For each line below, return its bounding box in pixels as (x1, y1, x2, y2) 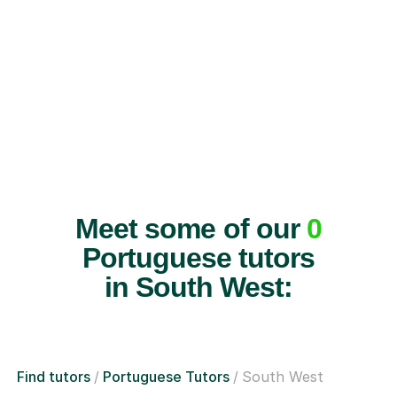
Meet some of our (75, 212, 307, 245)
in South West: (104, 270, 293, 303)
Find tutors (17, 367, 90, 385)
